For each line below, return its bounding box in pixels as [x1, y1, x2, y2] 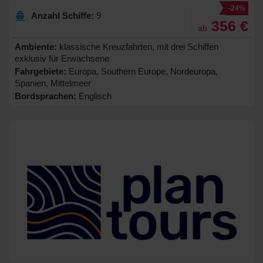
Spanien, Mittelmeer [15, 78, 91, 89]
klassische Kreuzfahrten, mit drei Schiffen [57, 42, 218, 52]
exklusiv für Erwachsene [15, 53, 109, 64]
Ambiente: [15, 42, 57, 52]
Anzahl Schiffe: [31, 11, 94, 21]
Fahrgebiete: [15, 66, 66, 77]
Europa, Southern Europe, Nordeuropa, [66, 66, 218, 77]
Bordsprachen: [15, 91, 76, 102]
